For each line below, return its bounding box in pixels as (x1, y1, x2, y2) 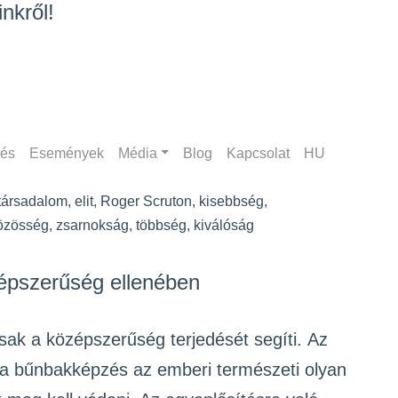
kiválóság (194, 218, 254, 234)
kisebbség (199, 194, 264, 210)
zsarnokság (56, 218, 129, 234)
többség (136, 218, 187, 234)
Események (28, 146, 104, 162)
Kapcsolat (227, 146, 291, 162)
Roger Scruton (100, 194, 192, 210)
